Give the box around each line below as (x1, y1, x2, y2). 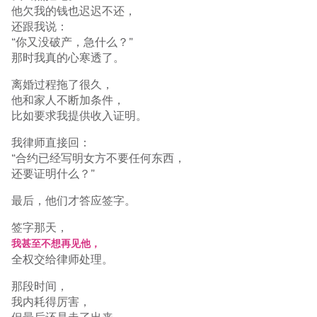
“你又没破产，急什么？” (11, 35, 133, 49)
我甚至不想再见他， (11, 238, 100, 249)
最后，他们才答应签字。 (11, 193, 136, 207)
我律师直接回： (11, 135, 91, 149)
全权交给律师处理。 (11, 252, 113, 266)
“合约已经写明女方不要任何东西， (11, 151, 185, 165)
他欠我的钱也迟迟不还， (11, 4, 136, 18)
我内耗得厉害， (11, 294, 91, 309)
